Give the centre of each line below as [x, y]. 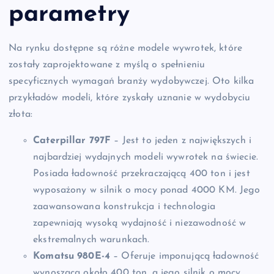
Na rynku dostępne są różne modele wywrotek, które [125, 49]
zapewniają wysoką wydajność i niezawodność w [140, 224]
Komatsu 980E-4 [72, 257]
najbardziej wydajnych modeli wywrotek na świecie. [146, 157]
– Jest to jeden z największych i [181, 141]
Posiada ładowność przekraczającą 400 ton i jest [142, 174]
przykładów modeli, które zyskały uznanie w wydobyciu [130, 98]
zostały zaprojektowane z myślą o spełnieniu [107, 65]
